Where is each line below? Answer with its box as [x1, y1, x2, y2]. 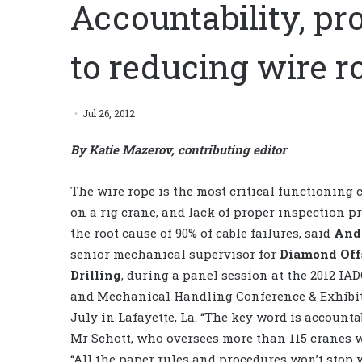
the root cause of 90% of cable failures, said [70, 224, 334, 241]
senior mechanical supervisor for [70, 245, 280, 262]
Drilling [70, 266, 121, 283]
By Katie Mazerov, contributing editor [70, 141, 286, 158]
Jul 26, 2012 [82, 106, 135, 120]
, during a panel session [121, 266, 268, 283]
